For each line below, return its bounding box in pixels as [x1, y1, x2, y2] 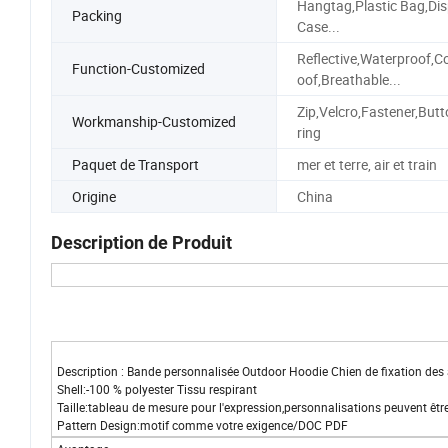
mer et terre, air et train [296, 154, 437, 174]
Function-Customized [72, 59, 205, 79]
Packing [72, 6, 122, 26]
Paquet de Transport [72, 154, 199, 174]
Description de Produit [51, 232, 232, 254]
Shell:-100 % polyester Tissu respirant [57, 381, 257, 398]
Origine [72, 186, 116, 206]
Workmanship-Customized [72, 112, 236, 132]
